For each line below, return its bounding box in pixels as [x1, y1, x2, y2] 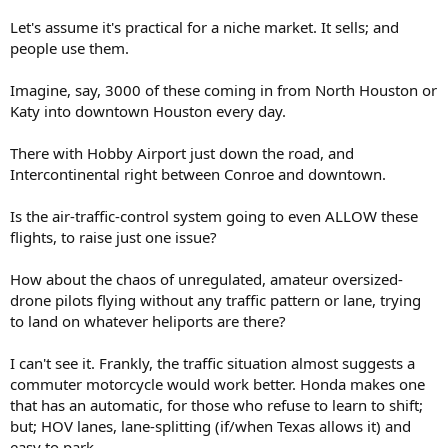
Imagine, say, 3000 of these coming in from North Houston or [10, 79, 437, 100]
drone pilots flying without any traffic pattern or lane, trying [10, 289, 421, 310]
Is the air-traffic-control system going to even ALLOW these [10, 205, 418, 226]
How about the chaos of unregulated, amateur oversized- [10, 268, 403, 289]
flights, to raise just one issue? [10, 226, 217, 247]
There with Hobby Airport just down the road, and [10, 142, 354, 163]
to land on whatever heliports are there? [10, 310, 286, 331]
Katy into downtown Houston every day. [10, 100, 286, 121]
